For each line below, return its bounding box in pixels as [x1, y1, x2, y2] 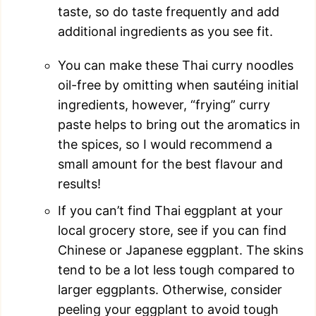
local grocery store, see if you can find [58, 222, 286, 238]
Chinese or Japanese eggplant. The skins [58, 242, 303, 257]
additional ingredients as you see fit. [58, 23, 273, 39]
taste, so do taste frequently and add [58, 4, 279, 19]
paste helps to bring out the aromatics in [58, 116, 300, 132]
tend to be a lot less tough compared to [58, 262, 295, 277]
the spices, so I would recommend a [58, 136, 272, 152]
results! [58, 176, 101, 191]
